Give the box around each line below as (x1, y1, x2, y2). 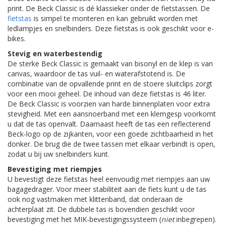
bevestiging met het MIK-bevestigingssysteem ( (8, 214, 161, 224)
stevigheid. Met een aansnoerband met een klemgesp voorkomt (8, 109, 216, 119)
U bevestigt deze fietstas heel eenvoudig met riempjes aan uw (8, 174, 210, 184)
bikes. (8, 34, 26, 43)
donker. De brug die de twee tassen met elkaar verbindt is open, (8, 139, 215, 149)
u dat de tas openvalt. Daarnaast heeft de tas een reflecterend (8, 119, 210, 129)
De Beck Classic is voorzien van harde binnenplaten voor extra (8, 99, 210, 108)
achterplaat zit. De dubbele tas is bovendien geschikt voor (8, 204, 195, 214)
